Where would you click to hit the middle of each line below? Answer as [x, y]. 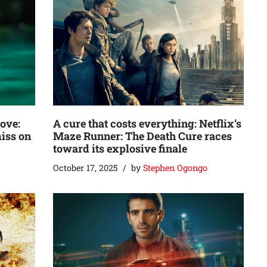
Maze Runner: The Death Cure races [142, 136]
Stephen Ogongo [175, 167]
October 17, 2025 [86, 167]
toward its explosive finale [120, 148]
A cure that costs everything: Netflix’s [147, 123]
